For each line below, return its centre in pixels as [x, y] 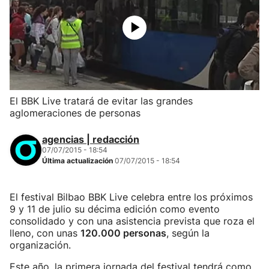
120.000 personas [123, 233]
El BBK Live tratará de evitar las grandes [101, 101]
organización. [40, 245]
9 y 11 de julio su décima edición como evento [115, 209]
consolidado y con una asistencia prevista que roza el [132, 221]
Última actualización [78, 161]
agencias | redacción [91, 139]
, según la [188, 233]
